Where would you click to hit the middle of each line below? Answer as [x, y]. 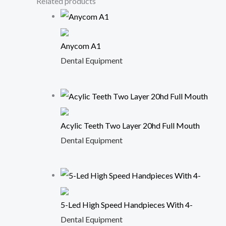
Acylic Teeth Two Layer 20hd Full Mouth [130, 125]
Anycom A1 [81, 46]
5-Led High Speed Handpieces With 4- [127, 204]
